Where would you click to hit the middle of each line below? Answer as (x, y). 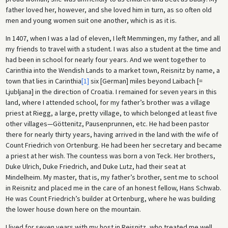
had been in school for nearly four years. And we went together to (106, 60)
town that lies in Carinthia (43, 81)
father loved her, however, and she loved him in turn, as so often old (108, 10)
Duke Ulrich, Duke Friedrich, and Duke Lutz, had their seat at (95, 167)
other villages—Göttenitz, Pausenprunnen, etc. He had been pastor (107, 124)
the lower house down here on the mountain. (73, 209)
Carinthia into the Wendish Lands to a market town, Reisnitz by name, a (112, 70)
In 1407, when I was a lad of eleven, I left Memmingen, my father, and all (112, 38)
